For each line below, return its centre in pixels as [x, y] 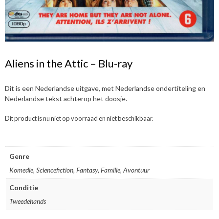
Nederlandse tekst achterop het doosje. [66, 98]
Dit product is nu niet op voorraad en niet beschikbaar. [79, 118]
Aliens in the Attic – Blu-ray [69, 63]
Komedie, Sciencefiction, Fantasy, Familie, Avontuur [79, 170]
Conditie [24, 187]
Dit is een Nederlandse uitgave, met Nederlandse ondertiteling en [105, 88]
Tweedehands [28, 201]
